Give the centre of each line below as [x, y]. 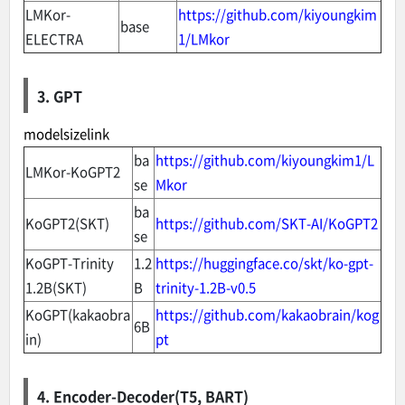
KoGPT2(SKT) [67, 223]
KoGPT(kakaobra [78, 314]
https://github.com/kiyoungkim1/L [265, 160]
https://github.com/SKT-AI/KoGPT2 [267, 223]
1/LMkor [204, 38]
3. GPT [60, 95]
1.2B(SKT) [56, 287]
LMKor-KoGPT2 [73, 171]
